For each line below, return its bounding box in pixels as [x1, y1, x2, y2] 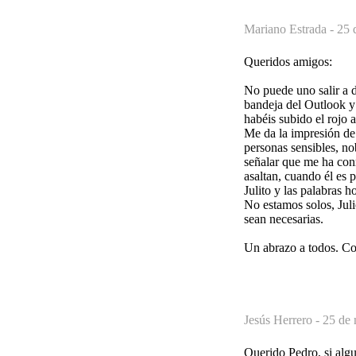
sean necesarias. [244, 211, 323, 226]
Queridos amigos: [244, 54, 332, 68]
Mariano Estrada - [244, 21, 337, 36]
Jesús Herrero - [244, 312, 323, 327]
